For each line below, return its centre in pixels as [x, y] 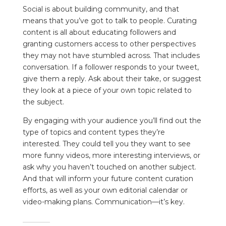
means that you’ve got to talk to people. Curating [109, 21]
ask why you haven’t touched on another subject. [109, 167]
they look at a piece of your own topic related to [107, 91]
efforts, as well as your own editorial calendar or [105, 190]
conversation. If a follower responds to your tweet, [110, 67]
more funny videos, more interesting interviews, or [111, 156]
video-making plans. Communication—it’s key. [106, 202]
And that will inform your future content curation [108, 179]
